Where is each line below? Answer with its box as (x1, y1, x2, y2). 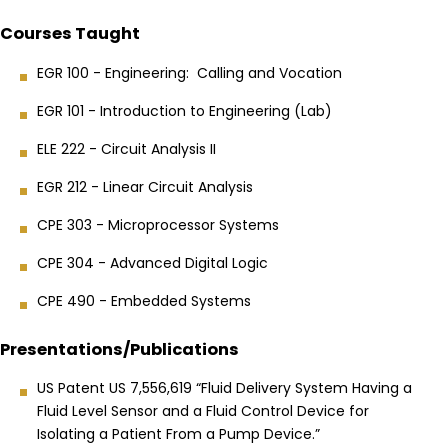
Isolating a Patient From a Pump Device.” (37, 423, 320, 444)
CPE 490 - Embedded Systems (37, 290, 251, 311)
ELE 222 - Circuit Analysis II (37, 138, 216, 159)
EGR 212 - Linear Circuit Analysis (37, 176, 253, 197)
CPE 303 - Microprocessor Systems (37, 214, 279, 235)
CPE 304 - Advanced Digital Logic (37, 252, 268, 273)
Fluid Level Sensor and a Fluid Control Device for (37, 400, 369, 421)
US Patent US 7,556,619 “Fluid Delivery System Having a (37, 377, 412, 398)
